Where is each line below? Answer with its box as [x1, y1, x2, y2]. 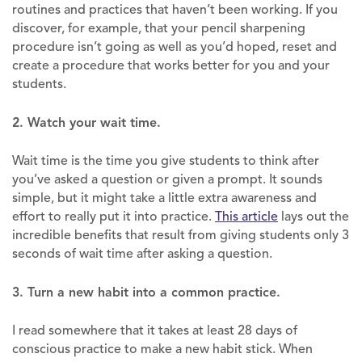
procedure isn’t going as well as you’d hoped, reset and [12, 38, 337, 55]
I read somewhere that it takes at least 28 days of [12, 322, 297, 339]
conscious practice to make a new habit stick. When [12, 340, 313, 357]
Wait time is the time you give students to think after [12, 152, 319, 169]
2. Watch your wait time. [12, 114, 161, 130]
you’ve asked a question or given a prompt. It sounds [12, 170, 322, 187]
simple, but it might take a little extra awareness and [12, 189, 317, 206]
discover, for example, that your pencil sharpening [12, 19, 305, 36]
